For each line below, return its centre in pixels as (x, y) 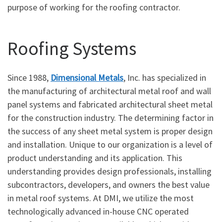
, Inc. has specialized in (165, 78)
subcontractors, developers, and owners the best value (109, 185)
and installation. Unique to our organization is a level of (110, 145)
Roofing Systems (72, 48)
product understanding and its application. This (95, 158)
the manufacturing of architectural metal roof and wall (109, 91)
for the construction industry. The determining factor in (111, 118)
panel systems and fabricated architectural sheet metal (110, 105)
